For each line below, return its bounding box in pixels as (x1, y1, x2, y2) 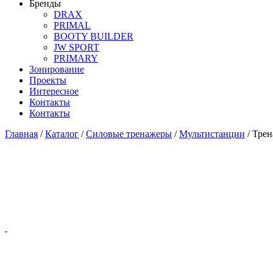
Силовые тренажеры (86, 129, 172, 139)
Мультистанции (179, 129, 245, 139)
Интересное (29, 86, 79, 96)
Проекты (29, 75, 66, 85)
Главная (5, 129, 38, 139)
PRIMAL (54, 20, 91, 30)
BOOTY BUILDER (54, 31, 133, 41)
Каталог (45, 129, 79, 139)
